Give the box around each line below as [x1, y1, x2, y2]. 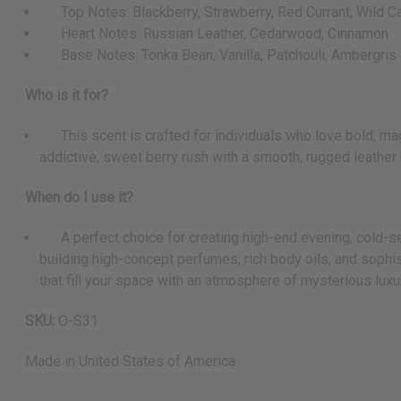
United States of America [79, 353, 235, 371]
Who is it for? [25, 87, 108, 105]
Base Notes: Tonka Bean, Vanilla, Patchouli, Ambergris [39, 47, 397, 64]
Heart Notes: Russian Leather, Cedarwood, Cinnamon [39, 25, 389, 43]
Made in [25, 353, 79, 371]
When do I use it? [25, 189, 133, 207]
